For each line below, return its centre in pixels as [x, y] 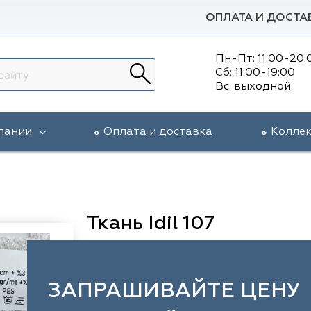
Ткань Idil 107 [150, 224]
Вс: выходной [253, 86]
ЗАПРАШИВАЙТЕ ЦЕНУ [174, 292]
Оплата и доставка [158, 132]
